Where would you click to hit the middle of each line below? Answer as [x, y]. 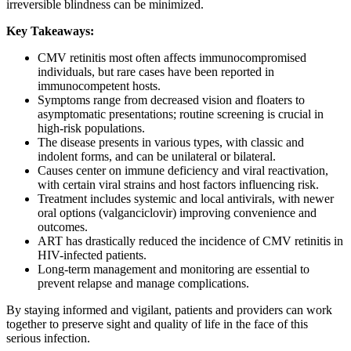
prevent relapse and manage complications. [143, 284]
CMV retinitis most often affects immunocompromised [172, 58]
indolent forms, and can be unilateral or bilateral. [157, 157]
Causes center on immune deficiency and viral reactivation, [183, 171]
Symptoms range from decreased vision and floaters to [171, 100]
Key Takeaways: [50, 31]
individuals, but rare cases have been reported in [156, 72]
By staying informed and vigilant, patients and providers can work [169, 310]
